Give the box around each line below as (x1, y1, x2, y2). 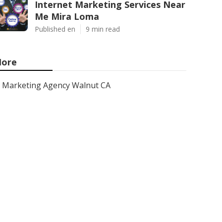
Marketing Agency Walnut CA (2, 80, 111, 91)
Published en (35, 24, 75, 34)
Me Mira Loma (35, 10, 99, 22)
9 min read (86, 24, 120, 34)
